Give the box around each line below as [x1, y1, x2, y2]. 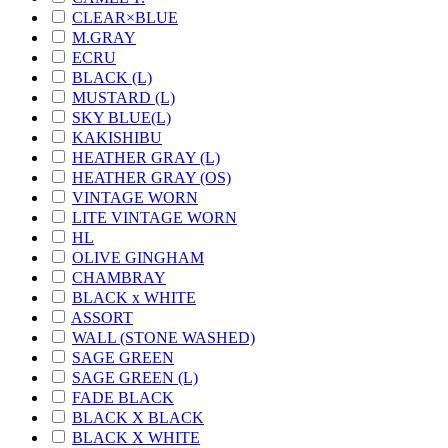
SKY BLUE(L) [72, 108, 171, 126]
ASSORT [71, 308, 133, 326]
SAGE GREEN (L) [72, 368, 198, 386]
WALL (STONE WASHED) [72, 328, 255, 346]
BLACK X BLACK [72, 408, 204, 426]
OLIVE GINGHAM [72, 248, 204, 266]
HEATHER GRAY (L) [72, 148, 220, 166]
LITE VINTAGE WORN [72, 208, 237, 226]
